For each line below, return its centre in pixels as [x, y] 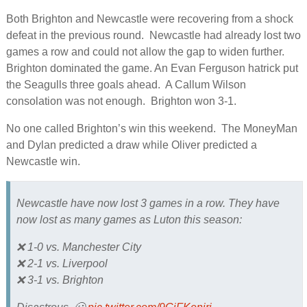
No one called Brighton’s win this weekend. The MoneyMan [151, 128]
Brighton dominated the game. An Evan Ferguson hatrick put [152, 68]
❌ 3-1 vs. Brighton [60, 280]
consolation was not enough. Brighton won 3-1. [121, 101]
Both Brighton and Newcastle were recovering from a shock [149, 19]
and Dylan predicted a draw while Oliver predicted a [131, 145]
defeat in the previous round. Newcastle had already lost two [153, 35]
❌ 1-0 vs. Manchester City [78, 247]
